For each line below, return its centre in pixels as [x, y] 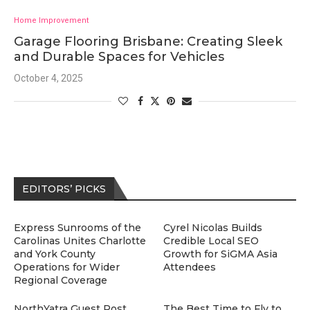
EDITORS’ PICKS [64, 189]
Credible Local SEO [211, 241]
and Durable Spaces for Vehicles [119, 57]
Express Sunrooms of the [77, 228]
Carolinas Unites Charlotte [80, 241]
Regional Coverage [61, 280]
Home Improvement [51, 20]
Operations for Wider [67, 267]
